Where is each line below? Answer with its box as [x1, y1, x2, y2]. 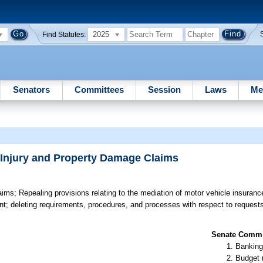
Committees [74, 84, 124, 95]
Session [147, 84, 181, 95]
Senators [13, 84, 50, 95]
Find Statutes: [42, 31, 86, 38]
